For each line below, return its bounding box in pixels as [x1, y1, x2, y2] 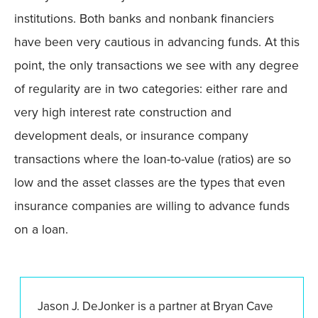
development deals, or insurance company [14, 126, 248, 146]
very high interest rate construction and [14, 103, 231, 122]
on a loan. [14, 220, 68, 239]
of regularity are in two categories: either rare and [14, 79, 287, 99]
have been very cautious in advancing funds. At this [14, 33, 300, 52]
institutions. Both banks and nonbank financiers [14, 9, 274, 28]
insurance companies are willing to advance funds [14, 197, 290, 216]
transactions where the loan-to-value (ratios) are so [14, 150, 291, 169]
